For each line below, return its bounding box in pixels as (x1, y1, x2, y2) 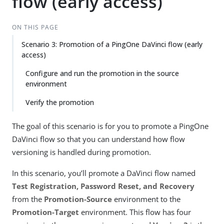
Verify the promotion (25, 97, 94, 107)
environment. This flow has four (79, 207, 191, 217)
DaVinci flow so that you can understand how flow (12, 134, 185, 144)
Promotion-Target (12, 207, 79, 217)
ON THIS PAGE (11, 23, 58, 31)
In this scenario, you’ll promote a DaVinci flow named (12, 168, 195, 178)
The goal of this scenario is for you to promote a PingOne (12, 121, 208, 131)
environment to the (112, 194, 180, 204)
